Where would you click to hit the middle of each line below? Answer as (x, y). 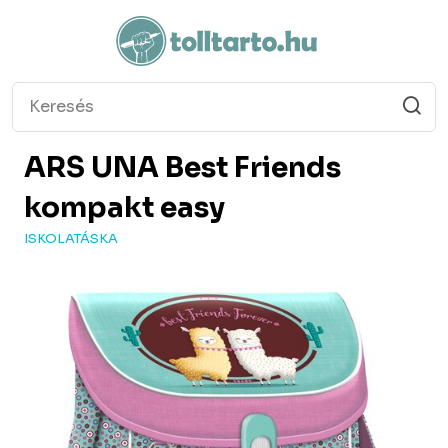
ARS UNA (91, 167)
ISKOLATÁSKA (71, 238)
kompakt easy (124, 207)
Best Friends (250, 167)
